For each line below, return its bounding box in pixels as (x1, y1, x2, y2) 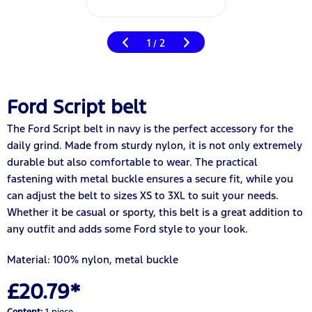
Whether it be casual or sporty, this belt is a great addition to (7, 205, 303, 219)
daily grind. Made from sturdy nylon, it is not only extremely (7, 138, 302, 152)
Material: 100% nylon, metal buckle (7, 252, 178, 266)
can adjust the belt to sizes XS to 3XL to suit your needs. (7, 188, 279, 202)
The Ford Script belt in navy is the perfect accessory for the (7, 121, 293, 135)
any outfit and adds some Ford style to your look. (7, 221, 248, 235)
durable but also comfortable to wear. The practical (7, 155, 258, 169)
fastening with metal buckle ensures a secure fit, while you (7, 171, 293, 185)
